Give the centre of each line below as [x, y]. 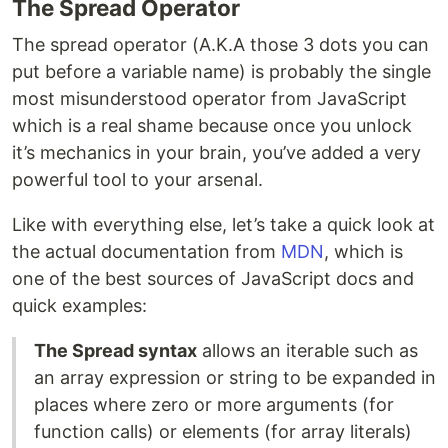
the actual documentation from [146, 252]
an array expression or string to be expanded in [235, 378]
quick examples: [79, 306]
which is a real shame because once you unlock [212, 126]
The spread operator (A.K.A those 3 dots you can [220, 45]
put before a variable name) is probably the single [221, 72]
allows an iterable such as [307, 351]
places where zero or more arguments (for [214, 405]
